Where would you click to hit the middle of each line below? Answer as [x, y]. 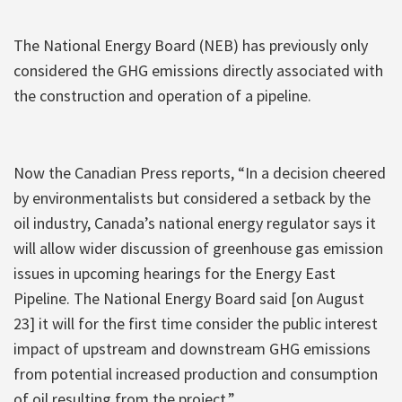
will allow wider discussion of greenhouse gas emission [198, 248]
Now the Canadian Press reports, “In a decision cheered [200, 172]
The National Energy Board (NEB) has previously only [191, 45]
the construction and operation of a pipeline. [162, 95]
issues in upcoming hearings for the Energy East [175, 273]
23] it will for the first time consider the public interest [196, 323]
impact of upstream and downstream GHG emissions [192, 348]
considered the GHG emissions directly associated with [198, 70]
